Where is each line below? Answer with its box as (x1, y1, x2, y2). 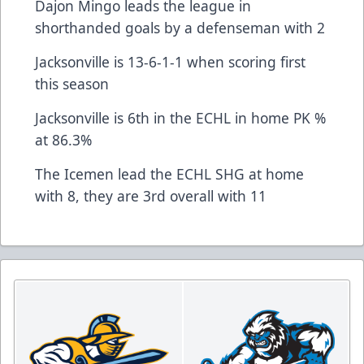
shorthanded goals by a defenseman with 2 (35, 17, 325, 37)
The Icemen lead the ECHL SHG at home (35, 163, 304, 184)
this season (35, 73, 109, 93)
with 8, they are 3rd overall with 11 (35, 185, 266, 206)
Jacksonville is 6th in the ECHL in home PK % (35, 107, 326, 128)
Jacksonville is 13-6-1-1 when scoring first (35, 51, 305, 71)
